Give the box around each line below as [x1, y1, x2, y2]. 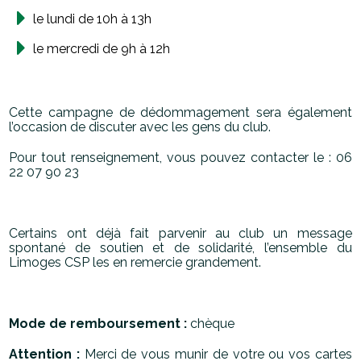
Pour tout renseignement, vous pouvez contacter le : [9, 150, 336, 166]
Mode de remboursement [9, 316, 185, 332]
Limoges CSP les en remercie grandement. [9, 255, 262, 271]
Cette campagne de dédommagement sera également [9, 105, 352, 121]
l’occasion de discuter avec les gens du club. [9, 119, 272, 135]
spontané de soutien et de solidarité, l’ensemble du [9, 240, 352, 256]
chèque [190, 316, 235, 332]
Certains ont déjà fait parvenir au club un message [9, 226, 352, 242]
